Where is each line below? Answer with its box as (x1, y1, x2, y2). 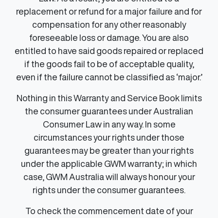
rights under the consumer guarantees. (33, 185, 185, 194)
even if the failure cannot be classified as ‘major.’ (16, 72, 202, 81)
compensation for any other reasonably (32, 19, 186, 29)
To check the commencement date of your (25, 206, 193, 215)
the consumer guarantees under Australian (25, 106, 193, 115)
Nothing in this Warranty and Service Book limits (16, 93, 202, 102)
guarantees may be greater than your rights (24, 145, 194, 155)
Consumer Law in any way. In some (42, 119, 176, 128)
